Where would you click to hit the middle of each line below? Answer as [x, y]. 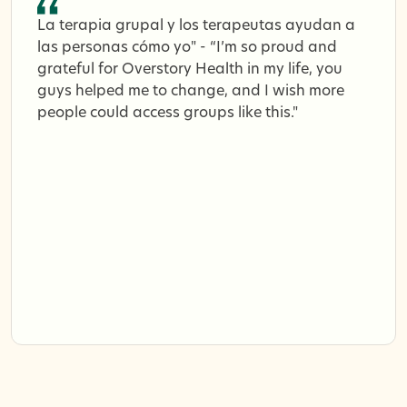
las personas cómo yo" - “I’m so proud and [187, 48]
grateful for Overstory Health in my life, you [190, 69]
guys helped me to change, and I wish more [191, 91]
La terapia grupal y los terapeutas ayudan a [196, 26]
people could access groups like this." [168, 113]
